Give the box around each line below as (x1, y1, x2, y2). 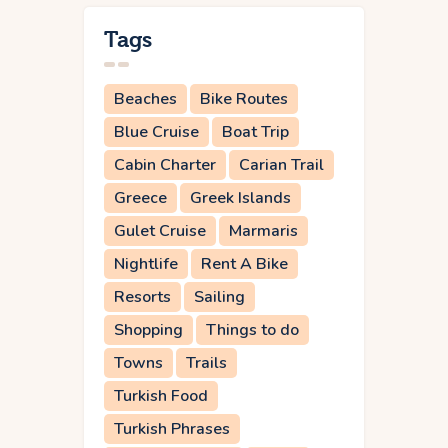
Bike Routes (200, 87, 288, 110)
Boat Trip (222, 120, 289, 143)
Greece (114, 186, 167, 209)
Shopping (114, 318, 183, 341)
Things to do (206, 318, 299, 341)
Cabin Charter (114, 153, 216, 176)
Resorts (114, 285, 171, 308)
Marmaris (229, 219, 298, 242)
